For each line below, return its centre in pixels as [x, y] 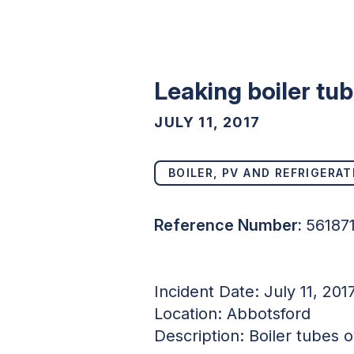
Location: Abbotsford [233, 313]
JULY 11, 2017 [207, 122]
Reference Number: [228, 225]
